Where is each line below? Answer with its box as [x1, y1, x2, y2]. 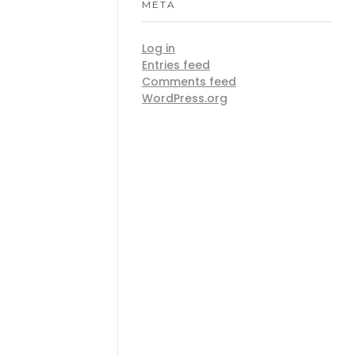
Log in [142, 40, 175, 56]
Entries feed [142, 56, 210, 73]
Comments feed [142, 73, 236, 90]
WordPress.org [142, 90, 227, 106]
